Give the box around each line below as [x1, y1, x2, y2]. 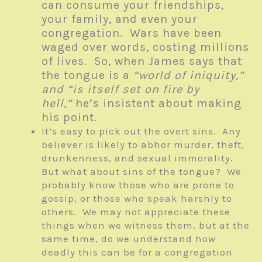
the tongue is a [42, 68, 133, 82]
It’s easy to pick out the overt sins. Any [42, 125, 241, 137]
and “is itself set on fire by [42, 82, 199, 96]
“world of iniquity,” [133, 68, 244, 82]
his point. [42, 111, 104, 125]
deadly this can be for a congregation [42, 246, 233, 258]
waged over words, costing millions [42, 40, 249, 54]
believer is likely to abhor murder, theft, [42, 139, 244, 151]
